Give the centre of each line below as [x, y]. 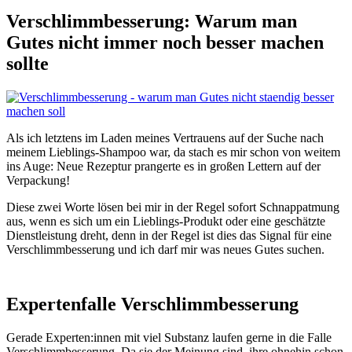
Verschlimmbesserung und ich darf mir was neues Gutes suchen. [165, 249]
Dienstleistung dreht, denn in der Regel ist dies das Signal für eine [169, 235]
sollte [27, 63]
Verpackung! [38, 180]
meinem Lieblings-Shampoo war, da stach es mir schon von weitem [173, 152]
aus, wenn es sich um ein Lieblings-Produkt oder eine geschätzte [166, 221]
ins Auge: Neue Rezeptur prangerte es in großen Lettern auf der [163, 166]
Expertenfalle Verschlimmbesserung [152, 304]
